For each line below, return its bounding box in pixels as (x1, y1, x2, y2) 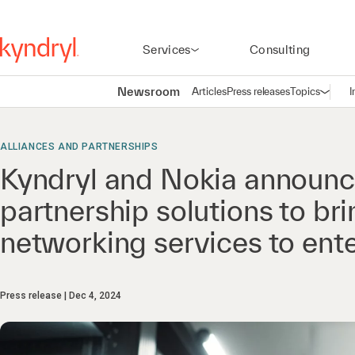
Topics (290, 85, 320, 97)
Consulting (249, 43, 311, 56)
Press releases (226, 85, 291, 97)
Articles (192, 85, 227, 97)
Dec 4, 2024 (69, 290, 121, 301)
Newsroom (117, 84, 180, 98)
